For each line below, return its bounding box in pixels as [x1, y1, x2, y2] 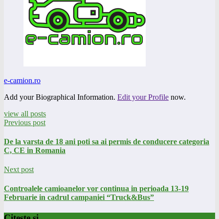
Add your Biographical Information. [4, 92, 117, 101]
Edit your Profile [117, 92, 169, 101]
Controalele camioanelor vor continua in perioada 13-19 [4, 184, 189, 193]
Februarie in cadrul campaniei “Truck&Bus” [4, 193, 154, 202]
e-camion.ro [4, 76, 41, 85]
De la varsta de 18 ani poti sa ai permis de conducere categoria [4, 137, 209, 146]
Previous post [4, 118, 45, 127]
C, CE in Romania [4, 146, 66, 154]
